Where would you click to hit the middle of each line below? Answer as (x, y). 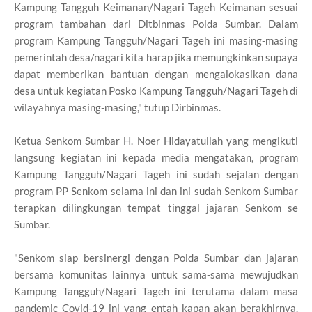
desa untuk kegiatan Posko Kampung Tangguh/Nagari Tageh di (156, 90)
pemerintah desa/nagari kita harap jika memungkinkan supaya (156, 57)
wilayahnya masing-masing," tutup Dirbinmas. (117, 107)
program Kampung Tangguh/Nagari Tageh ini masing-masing (156, 40)
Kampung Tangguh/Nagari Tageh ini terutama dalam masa (156, 291)
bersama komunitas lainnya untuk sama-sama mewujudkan (156, 274)
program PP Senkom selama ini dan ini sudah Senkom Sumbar (156, 190)
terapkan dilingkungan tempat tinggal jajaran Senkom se (156, 207)
